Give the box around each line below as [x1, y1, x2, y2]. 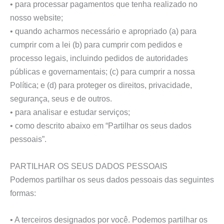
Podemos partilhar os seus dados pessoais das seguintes [10, 174, 214, 184]
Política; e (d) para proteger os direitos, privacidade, [10, 80, 192, 90]
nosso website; [10, 13, 63, 22]
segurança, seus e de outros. [10, 94, 112, 103]
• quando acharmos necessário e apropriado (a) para [10, 26, 196, 36]
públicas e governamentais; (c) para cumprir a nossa [10, 67, 195, 76]
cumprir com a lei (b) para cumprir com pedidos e [10, 40, 182, 49]
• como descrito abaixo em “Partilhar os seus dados [10, 121, 191, 130]
